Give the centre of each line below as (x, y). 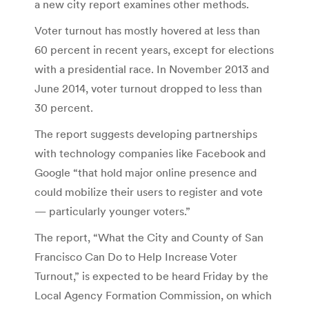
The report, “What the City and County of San (149, 237)
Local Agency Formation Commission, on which (153, 295)
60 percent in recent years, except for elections (154, 49)
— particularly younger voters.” (112, 211)
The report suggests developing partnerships (146, 133)
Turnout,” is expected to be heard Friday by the (151, 276)
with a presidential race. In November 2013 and (152, 69)
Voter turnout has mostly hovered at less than (147, 30)
